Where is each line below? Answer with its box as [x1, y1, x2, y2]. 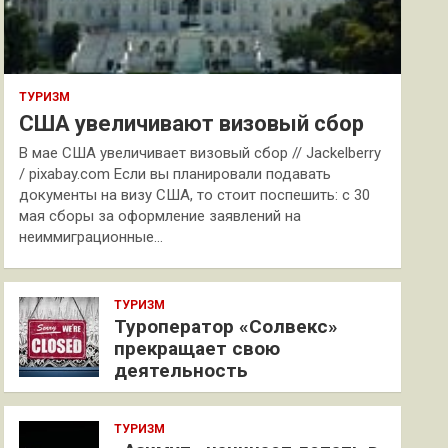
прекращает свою [114, 337, 281, 360]
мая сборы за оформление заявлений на [19, 207, 302, 225]
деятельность [114, 359, 249, 382]
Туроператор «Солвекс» [114, 315, 339, 338]
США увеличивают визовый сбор [19, 111, 365, 136]
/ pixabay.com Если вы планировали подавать [19, 165, 332, 183]
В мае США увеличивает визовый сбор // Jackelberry [19, 144, 382, 162]
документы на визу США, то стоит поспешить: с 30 [19, 186, 371, 204]
